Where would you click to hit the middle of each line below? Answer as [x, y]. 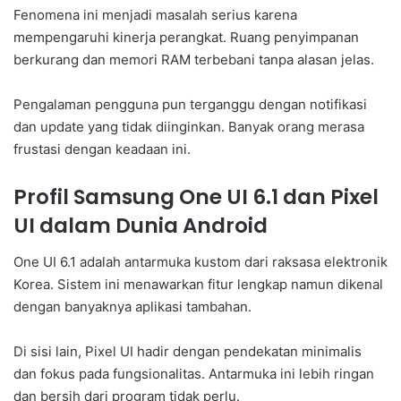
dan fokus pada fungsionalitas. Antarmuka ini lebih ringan [194, 373]
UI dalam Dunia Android [141, 226]
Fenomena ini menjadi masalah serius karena [155, 15]
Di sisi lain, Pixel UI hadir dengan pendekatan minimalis [188, 351]
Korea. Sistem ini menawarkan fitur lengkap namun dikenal [198, 284]
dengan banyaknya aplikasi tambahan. [132, 306]
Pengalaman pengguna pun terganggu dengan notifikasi [190, 105]
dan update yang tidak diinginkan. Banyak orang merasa [189, 127]
